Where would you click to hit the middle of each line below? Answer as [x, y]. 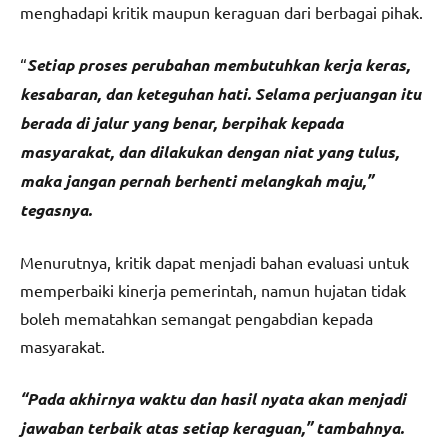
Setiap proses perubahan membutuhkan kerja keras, [218, 65]
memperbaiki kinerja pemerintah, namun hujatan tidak [213, 290]
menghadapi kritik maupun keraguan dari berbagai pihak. [221, 12]
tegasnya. [56, 210]
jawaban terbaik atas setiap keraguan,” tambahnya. [212, 428]
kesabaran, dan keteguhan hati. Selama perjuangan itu [220, 94]
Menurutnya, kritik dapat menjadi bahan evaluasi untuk [214, 262]
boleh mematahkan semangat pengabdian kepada [196, 318]
